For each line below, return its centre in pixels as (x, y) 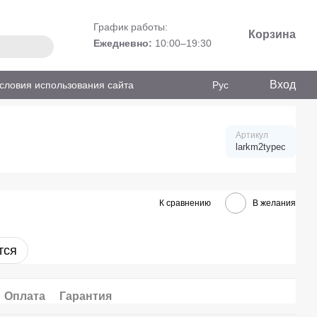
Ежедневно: (122, 43)
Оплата (25, 296)
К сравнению (185, 203)
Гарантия (86, 296)
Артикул (252, 135)
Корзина (272, 34)
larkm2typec (261, 147)
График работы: (130, 27)
